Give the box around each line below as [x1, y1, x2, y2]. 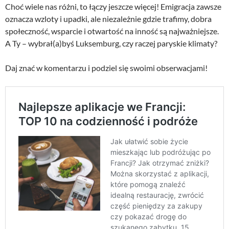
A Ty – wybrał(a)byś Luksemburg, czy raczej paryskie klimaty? [5, 38, 217, 49]
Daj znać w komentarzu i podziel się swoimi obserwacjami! [5, 63, 208, 73]
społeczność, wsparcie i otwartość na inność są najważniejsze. [5, 26, 219, 36]
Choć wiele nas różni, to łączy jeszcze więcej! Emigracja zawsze [5, 2, 221, 12]
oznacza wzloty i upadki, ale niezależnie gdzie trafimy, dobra [5, 14, 212, 24]
